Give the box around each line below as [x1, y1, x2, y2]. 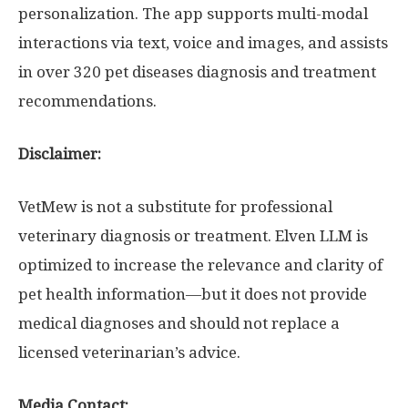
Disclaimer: [18, 145, 101, 163]
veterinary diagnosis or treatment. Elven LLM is [18, 227, 368, 245]
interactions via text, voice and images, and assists [18, 34, 388, 52]
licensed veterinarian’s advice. [18, 343, 240, 362]
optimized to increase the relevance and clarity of [18, 256, 382, 274]
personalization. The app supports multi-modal [18, 5, 368, 23]
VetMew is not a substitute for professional [18, 198, 332, 216]
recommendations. [18, 92, 157, 110]
